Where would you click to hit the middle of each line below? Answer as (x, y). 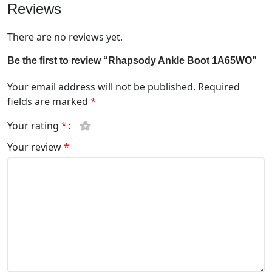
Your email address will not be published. (101, 87)
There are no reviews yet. (65, 37)
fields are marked (49, 101)
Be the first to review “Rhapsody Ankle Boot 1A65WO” (132, 60)
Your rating (34, 125)
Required (219, 87)
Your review (36, 147)
